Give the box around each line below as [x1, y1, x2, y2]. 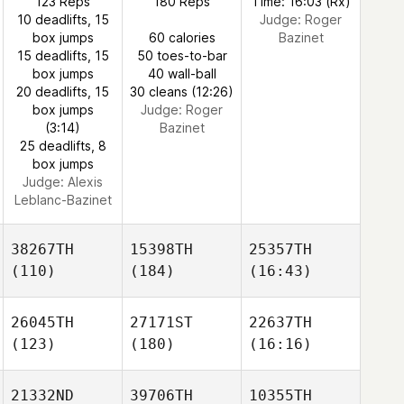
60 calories [148, 30, 216, 45]
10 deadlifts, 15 [16, 12, 109, 27]
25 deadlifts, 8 [19, 138, 106, 153]
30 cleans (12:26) [130, 84, 234, 99]
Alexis [68, 174, 103, 189]
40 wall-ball [147, 66, 216, 81]
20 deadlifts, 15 [16, 84, 109, 99]
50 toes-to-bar [136, 48, 227, 63]
